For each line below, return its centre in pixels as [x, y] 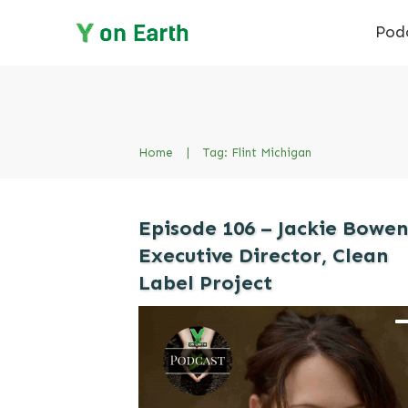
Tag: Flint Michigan [257, 153]
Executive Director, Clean [263, 255]
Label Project [205, 283]
